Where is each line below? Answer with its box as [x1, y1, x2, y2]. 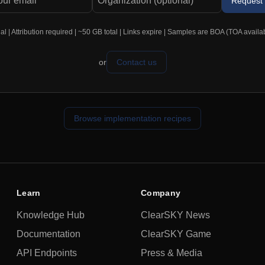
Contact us [116, 57, 157, 67]
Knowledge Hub [17, 210, 85, 220]
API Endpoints [17, 248, 77, 258]
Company [141, 188, 181, 198]
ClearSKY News [141, 210, 210, 220]
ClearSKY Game [141, 229, 211, 239]
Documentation [17, 229, 80, 239]
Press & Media [141, 248, 202, 258]
